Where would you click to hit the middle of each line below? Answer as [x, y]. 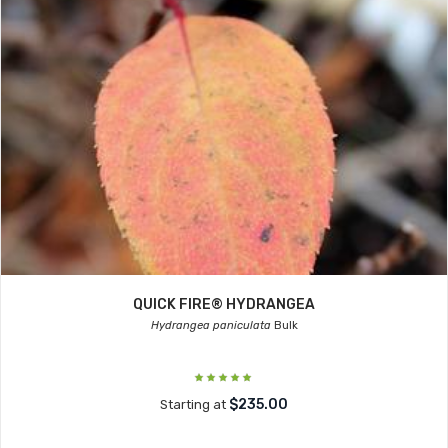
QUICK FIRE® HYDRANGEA [224, 304]
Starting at [194, 404]
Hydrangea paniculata [210, 325]
